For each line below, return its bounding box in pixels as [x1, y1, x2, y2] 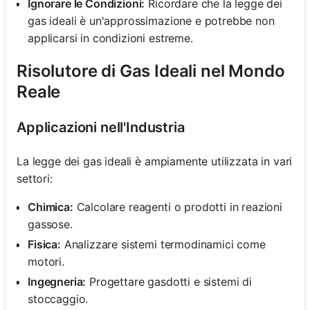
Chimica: [28, 199, 73, 214]
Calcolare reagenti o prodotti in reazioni [73, 199, 283, 214]
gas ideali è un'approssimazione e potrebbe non [28, 13, 275, 28]
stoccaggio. [28, 291, 89, 306]
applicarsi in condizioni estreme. [28, 30, 193, 45]
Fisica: [28, 237, 61, 251]
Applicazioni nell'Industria [17, 118, 185, 136]
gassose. [28, 217, 73, 231]
